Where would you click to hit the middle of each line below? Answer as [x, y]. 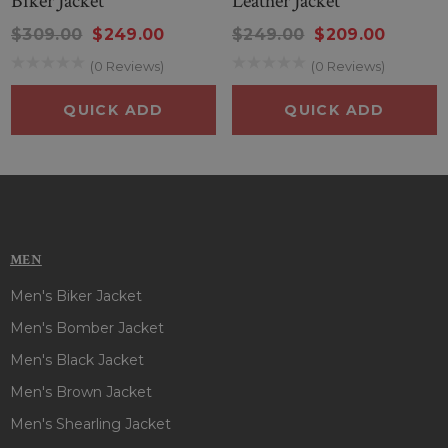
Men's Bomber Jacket [87, 327]
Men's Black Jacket [77, 359]
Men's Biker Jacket [76, 295]
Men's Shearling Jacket [90, 423]
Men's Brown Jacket [81, 391]
